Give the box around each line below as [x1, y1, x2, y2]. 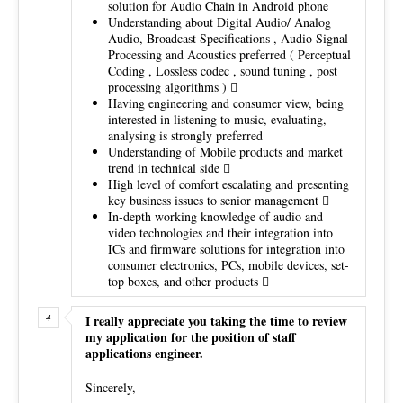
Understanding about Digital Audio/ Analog [108, 13, 331, 31]
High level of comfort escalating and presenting [108, 175, 349, 193]
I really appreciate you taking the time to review [85, 310, 347, 330]
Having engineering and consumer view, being [108, 94, 344, 112]
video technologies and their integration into [108, 223, 333, 241]
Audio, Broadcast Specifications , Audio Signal [108, 29, 348, 47]
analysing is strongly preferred [108, 126, 263, 144]
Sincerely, [85, 378, 136, 396]
